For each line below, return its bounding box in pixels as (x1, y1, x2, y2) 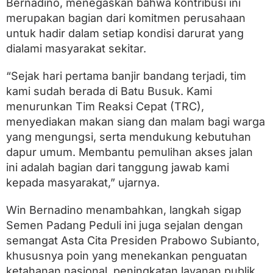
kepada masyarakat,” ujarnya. (6, 175, 160, 189)
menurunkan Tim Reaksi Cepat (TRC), (6, 99, 204, 113)
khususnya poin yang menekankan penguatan (6, 249, 247, 262)
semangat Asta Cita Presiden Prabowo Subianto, (6, 233, 260, 247)
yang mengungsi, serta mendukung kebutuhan (6, 130, 251, 143)
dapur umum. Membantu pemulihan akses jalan (6, 145, 253, 158)
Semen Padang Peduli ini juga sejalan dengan (6, 218, 243, 232)
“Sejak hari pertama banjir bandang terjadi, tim (6, 69, 246, 82)
